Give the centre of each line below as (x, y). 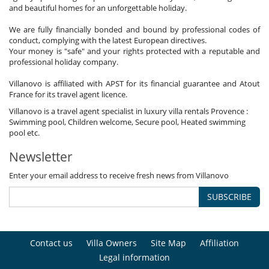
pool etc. (24, 132)
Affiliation (219, 243)
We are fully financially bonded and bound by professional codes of (134, 29)
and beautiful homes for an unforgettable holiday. (98, 8)
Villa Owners (112, 243)
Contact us (51, 243)
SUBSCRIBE (229, 196)
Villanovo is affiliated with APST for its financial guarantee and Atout (134, 83)
